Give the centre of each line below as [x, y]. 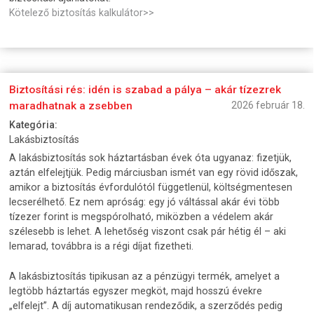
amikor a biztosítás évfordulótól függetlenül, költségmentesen [151, 187]
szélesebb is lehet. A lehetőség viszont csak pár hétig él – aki [148, 232]
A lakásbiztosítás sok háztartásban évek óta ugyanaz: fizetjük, [151, 158]
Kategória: [34, 125]
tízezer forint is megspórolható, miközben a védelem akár [142, 217]
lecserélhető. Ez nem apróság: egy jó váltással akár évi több [145, 202]
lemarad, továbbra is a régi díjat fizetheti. [102, 246]
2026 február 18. [268, 105]
